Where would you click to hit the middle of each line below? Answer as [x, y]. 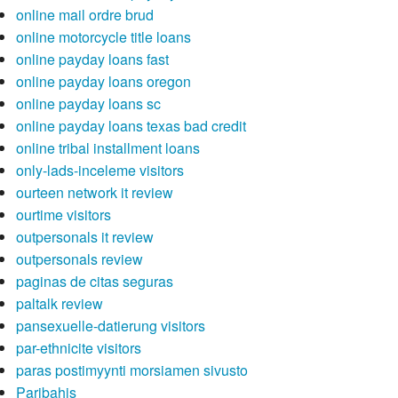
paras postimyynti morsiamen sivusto [131, 370]
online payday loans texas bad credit [131, 126]
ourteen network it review [94, 193]
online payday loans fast [92, 60]
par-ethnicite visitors [78, 348]
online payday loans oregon [103, 82]
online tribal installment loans [107, 148]
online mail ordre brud [84, 15]
